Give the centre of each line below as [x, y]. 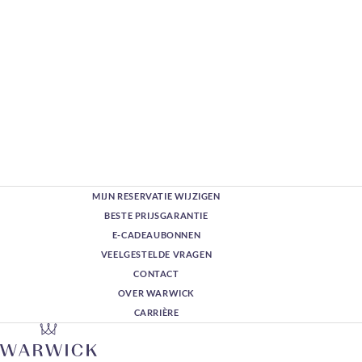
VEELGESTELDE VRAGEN [156, 255]
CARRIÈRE [156, 313]
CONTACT [156, 274]
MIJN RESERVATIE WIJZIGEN [156, 196]
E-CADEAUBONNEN [156, 235]
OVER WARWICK [156, 293]
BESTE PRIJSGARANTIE [156, 216]
